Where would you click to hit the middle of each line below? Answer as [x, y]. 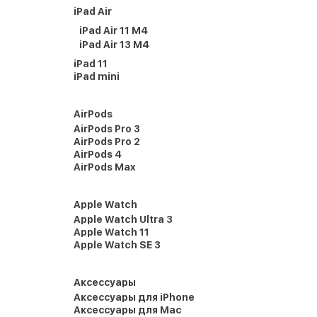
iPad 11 [91, 64]
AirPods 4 [98, 154]
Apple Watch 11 [111, 232]
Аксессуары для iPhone [134, 297]
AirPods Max [105, 167]
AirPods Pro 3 [107, 129]
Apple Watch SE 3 [117, 245]
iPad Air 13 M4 [114, 45]
